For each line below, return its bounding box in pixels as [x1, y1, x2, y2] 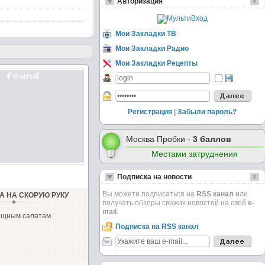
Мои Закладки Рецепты [115, 59, 198, 67]
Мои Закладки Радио [115, 44, 189, 53]
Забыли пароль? [177, 108, 237, 116]
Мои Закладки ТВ [115, 30, 176, 38]
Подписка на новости [117, 173, 192, 181]
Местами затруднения [151, 149, 238, 159]
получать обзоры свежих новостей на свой [102, 199, 248, 207]
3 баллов [193, 134, 231, 144]
